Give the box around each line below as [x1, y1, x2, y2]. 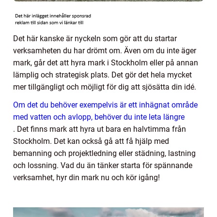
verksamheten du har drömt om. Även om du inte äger [13, 46, 196, 55]
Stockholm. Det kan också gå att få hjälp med [13, 136, 169, 146]
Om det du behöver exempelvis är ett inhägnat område [13, 100, 198, 109]
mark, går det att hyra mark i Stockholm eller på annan [13, 58, 198, 67]
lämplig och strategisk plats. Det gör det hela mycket [13, 70, 192, 79]
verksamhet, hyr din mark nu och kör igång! [13, 172, 160, 182]
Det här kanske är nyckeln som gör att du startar [13, 33, 177, 43]
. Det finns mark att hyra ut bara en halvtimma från [13, 124, 186, 134]
